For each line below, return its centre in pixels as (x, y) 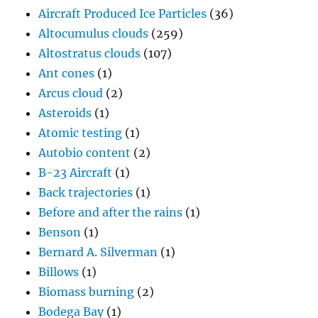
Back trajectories (86, 192)
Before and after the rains (111, 212)
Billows (59, 272)
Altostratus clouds (90, 53)
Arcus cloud (71, 93)
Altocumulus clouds (94, 33)
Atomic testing (81, 132)
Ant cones (67, 73)
